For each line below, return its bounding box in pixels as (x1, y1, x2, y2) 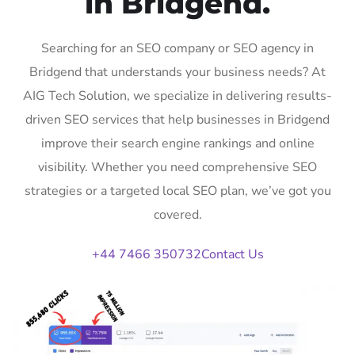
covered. (153, 205, 202, 223)
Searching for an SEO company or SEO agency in (41, 39, 314, 57)
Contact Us (200, 245, 264, 263)
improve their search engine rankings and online (40, 134, 315, 152)
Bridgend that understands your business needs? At (29, 63, 326, 81)
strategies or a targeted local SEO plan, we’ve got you (24, 181, 331, 200)
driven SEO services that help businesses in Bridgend (25, 110, 330, 128)
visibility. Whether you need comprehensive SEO (38, 158, 317, 176)
